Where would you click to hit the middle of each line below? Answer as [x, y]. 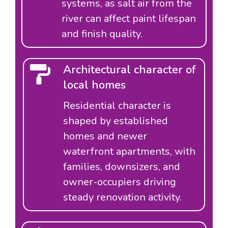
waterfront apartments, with [129, 151]
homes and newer [105, 136]
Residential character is [117, 105]
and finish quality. [102, 34]
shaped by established [116, 121]
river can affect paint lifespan [129, 19]
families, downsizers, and [122, 166]
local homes [94, 85]
